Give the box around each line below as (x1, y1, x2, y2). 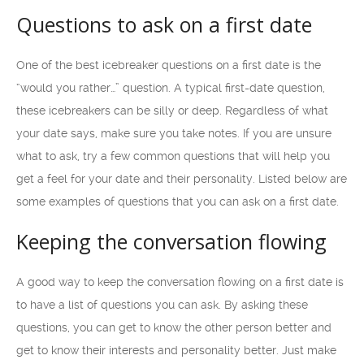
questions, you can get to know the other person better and (16, 321, 331, 334)
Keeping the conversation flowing (16, 227, 327, 255)
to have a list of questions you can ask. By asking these (16, 298, 308, 311)
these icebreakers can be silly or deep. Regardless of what (16, 104, 328, 117)
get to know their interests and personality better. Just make (16, 344, 336, 357)
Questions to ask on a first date (16, 11, 312, 38)
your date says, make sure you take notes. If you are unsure (16, 127, 331, 140)
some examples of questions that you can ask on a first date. (16, 195, 339, 208)
